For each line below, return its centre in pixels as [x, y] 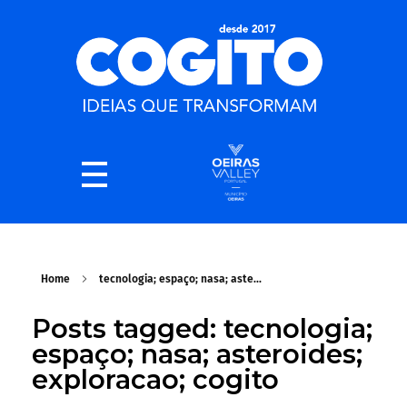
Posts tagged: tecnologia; [202, 329]
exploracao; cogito [155, 380]
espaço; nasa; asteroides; [197, 354]
